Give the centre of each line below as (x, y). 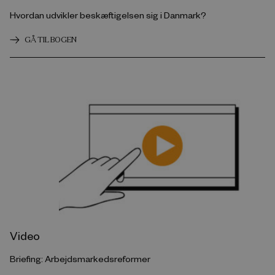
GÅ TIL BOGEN (51, 40)
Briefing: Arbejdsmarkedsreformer (80, 259)
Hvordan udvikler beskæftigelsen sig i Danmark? (108, 15)
